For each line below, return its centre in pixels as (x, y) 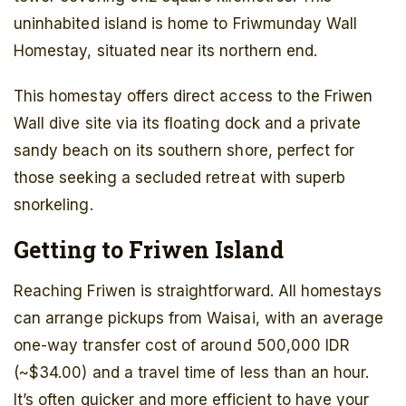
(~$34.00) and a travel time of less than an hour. (192, 373)
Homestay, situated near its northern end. (166, 51)
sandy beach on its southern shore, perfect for (184, 151)
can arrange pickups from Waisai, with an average (199, 319)
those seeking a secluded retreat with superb (180, 178)
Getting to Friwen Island (149, 250)
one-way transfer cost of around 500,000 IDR (182, 346)
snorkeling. (53, 205)
